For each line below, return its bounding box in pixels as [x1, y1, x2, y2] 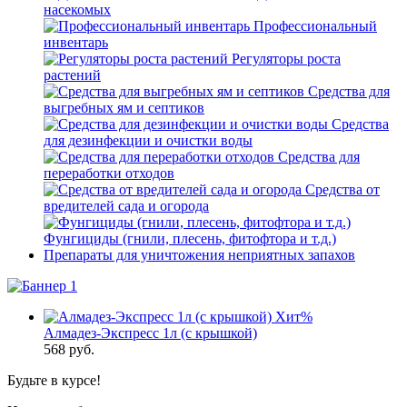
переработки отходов [44, 165, 174, 181]
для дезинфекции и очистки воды [44, 133, 253, 148]
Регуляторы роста [232, 51, 341, 66]
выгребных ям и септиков [44, 100, 204, 115]
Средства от [305, 182, 380, 197]
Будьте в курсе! [7, 372, 101, 388]
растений [44, 67, 101, 83]
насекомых [44, 2, 111, 17]
